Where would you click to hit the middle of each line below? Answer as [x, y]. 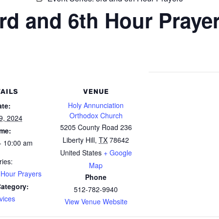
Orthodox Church [96, 115]
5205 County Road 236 [96, 127]
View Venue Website [96, 201]
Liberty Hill [79, 140]
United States [81, 153]
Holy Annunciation [96, 105]
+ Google [118, 153]
